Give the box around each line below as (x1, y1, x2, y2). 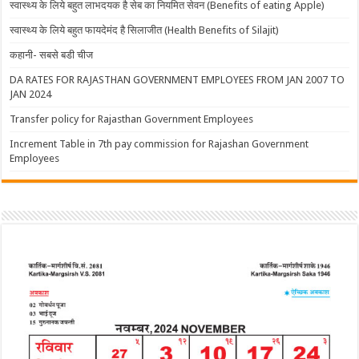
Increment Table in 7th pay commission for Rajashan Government (10, 137, 309, 150)
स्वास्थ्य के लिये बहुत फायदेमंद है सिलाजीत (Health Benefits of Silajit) (10, 23, 280, 36)
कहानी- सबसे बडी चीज (10, 48, 94, 61)
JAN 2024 (10, 87, 52, 100)
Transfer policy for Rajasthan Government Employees (10, 112, 254, 125)
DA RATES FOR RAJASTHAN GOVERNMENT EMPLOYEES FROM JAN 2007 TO (10, 73, 345, 86)
